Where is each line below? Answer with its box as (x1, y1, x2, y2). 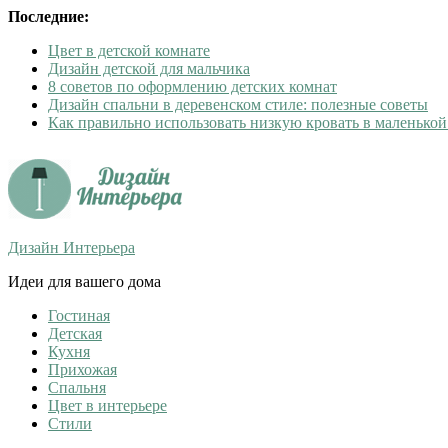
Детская (48, 325, 102, 342)
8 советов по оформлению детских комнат (48, 78, 337, 95)
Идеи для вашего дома (8, 273, 161, 290)
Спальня (48, 379, 106, 396)
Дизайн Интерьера (8, 239, 135, 256)
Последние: (8, 8, 89, 25)
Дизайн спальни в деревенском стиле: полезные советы (48, 96, 428, 113)
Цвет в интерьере (48, 397, 167, 414)
